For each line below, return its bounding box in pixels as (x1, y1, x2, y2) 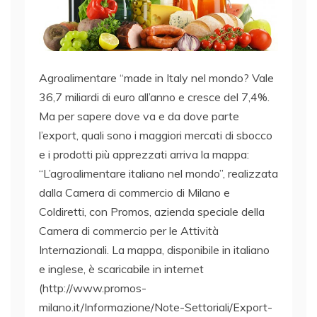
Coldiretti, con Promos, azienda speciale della (39, 204, 265, 219)
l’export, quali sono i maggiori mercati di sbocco (39, 127, 272, 142)
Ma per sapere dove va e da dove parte (39, 108, 239, 123)
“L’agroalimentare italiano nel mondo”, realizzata (39, 166, 278, 180)
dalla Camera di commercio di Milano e (39, 185, 230, 200)
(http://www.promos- (39, 280, 146, 295)
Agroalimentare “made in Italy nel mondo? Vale (39, 70, 274, 85)
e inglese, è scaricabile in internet (39, 261, 204, 276)
